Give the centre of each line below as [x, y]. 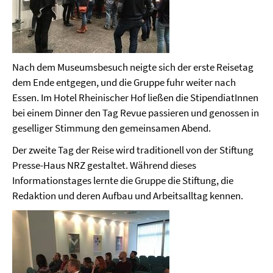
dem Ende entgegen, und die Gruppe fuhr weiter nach [124, 82]
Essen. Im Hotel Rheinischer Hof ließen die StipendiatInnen [135, 97]
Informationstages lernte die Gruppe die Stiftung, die [123, 180]
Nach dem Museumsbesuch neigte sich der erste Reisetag [133, 67]
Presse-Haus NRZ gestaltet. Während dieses [104, 165]
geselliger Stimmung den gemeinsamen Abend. [112, 128]
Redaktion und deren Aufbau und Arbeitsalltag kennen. [128, 195]
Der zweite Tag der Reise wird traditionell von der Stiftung [133, 150]
